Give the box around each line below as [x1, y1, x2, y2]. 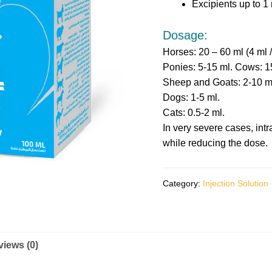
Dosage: [162, 29, 208, 42]
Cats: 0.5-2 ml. [162, 107, 225, 118]
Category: [162, 178, 203, 189]
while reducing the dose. [162, 138, 268, 149]
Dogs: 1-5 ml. [162, 92, 220, 103]
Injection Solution [202, 178, 268, 189]
